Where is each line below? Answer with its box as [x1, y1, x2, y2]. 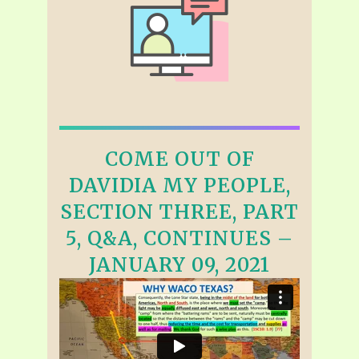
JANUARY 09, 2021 [89, 252, 270, 277]
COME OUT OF [104, 146, 255, 171]
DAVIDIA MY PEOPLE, [68, 172, 291, 198]
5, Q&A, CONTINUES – [66, 225, 293, 251]
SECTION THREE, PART [60, 199, 299, 224]
